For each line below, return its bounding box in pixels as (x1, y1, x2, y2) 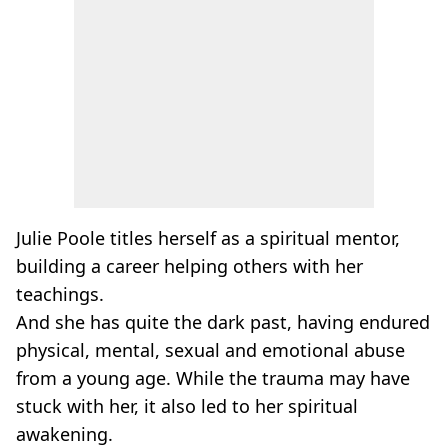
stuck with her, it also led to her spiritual (16, 394, 358, 418)
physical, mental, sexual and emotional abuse (16, 338, 405, 362)
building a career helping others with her (16, 254, 363, 278)
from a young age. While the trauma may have (16, 366, 410, 390)
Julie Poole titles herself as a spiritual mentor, (16, 226, 400, 250)
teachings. (16, 282, 104, 306)
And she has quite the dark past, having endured (16, 310, 430, 334)
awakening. (16, 422, 113, 446)
